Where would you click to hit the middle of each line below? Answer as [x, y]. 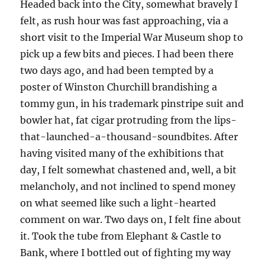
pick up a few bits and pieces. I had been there [127, 54]
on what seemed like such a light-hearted [118, 203]
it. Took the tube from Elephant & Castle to [121, 236]
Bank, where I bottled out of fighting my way [126, 253]
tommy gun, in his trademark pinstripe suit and [132, 104]
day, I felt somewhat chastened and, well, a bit [129, 170]
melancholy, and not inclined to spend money [128, 186]
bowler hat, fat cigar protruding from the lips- [129, 120]
